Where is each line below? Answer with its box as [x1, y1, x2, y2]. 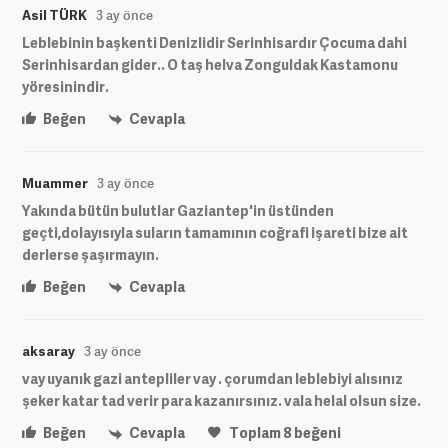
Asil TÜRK [22, 5, 87, 24]
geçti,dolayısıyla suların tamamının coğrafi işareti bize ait [22, 222, 408, 242]
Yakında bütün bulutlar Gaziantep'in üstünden [22, 200, 334, 220]
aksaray [22, 342, 75, 361]
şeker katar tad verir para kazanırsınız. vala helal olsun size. [22, 391, 421, 411]
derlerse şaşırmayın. [22, 244, 159, 264]
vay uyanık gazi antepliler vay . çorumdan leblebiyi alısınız [22, 369, 403, 389]
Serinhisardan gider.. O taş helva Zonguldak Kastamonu [22, 54, 398, 74]
